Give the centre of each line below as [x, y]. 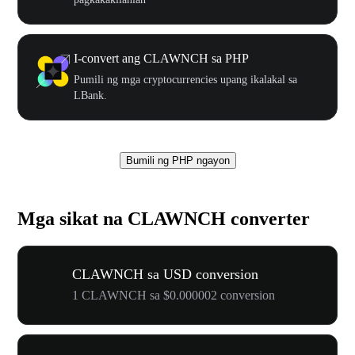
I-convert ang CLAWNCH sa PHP [161, 58]
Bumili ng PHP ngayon [177, 160]
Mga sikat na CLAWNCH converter [164, 218]
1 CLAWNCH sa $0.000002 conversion [174, 295]
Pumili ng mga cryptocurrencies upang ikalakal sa [185, 79]
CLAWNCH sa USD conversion [165, 274]
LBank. [90, 95]
